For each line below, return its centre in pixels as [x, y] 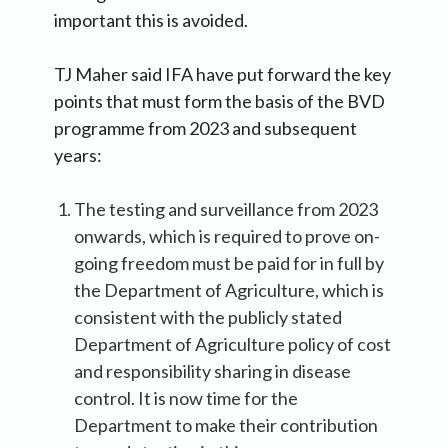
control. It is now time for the [186, 397]
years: [78, 154]
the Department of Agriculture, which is [229, 289]
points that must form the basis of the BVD [219, 100]
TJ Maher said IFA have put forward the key [222, 73]
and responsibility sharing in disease [212, 370]
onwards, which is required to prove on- [227, 235]
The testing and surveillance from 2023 [226, 208]
